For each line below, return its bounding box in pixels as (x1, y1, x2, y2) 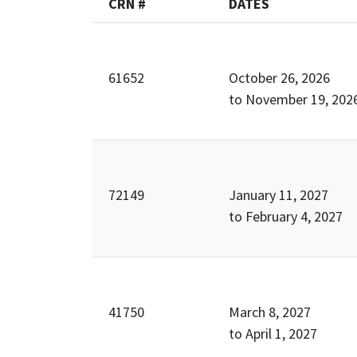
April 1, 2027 (245, 324, 317, 343)
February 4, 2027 (245, 206, 343, 226)
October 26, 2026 (228, 68, 330, 87)
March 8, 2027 (228, 302, 311, 321)
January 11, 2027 (228, 185, 328, 204)
